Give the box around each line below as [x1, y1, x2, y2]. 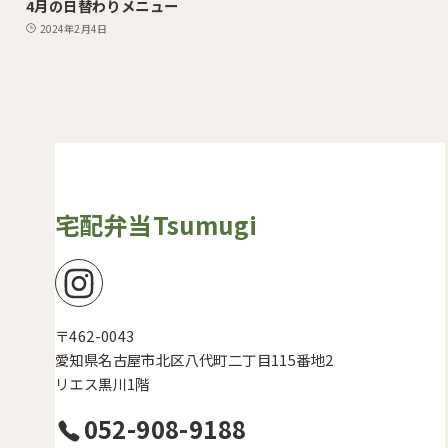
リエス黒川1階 [54, 373, 150, 395]
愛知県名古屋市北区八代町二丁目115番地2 [54, 349, 334, 371]
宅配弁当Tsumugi [54, 207, 258, 243]
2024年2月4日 [39, 20, 107, 36]
